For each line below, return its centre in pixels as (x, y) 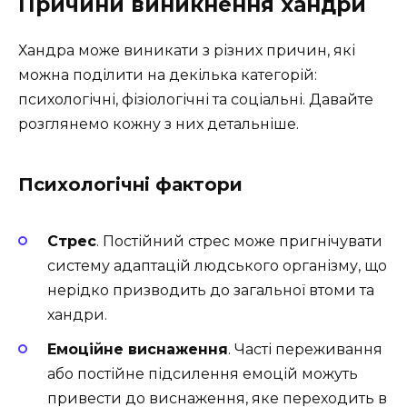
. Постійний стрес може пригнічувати (239, 241)
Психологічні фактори (130, 185)
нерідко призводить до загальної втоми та (211, 290)
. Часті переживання (305, 349)
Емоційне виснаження (138, 349)
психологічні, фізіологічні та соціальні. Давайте (196, 100)
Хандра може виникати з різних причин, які (187, 51)
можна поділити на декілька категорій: (168, 75)
